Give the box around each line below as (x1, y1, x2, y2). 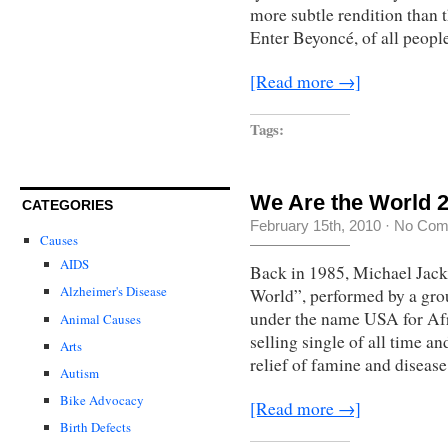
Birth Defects (60, 417, 131, 436)
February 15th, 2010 (250, 216, 381, 234)
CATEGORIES (22, 197, 113, 214)
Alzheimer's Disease (60, 282, 167, 301)
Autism (60, 363, 99, 382)
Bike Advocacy (60, 390, 144, 409)
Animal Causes (60, 309, 141, 328)
